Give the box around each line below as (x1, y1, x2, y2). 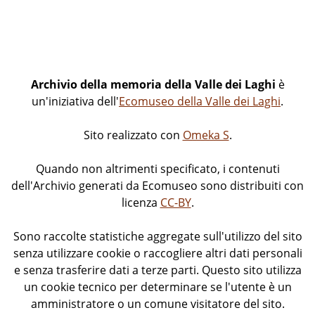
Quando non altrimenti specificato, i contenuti (35, 160, 280, 176)
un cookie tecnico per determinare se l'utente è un (23, 278, 292, 295)
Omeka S (182, 127, 229, 143)
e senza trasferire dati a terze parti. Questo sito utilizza (13, 262, 302, 278)
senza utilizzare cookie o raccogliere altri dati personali (13, 245, 302, 261)
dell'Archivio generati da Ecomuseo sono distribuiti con (11, 177, 304, 193)
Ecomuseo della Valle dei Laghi (119, 93, 281, 109)
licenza (121, 194, 160, 210)
